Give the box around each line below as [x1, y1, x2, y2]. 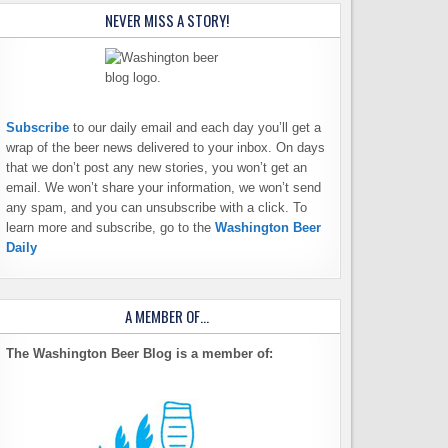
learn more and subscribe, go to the [5, 220, 215, 236]
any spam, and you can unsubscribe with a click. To [5, 200, 307, 216]
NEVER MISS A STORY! [105, 9, 230, 32]
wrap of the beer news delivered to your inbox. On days [5, 140, 325, 156]
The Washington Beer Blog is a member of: [5, 346, 273, 362]
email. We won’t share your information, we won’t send [5, 180, 321, 196]
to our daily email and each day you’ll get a [72, 120, 321, 136]
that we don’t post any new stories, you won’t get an [5, 160, 307, 176]
